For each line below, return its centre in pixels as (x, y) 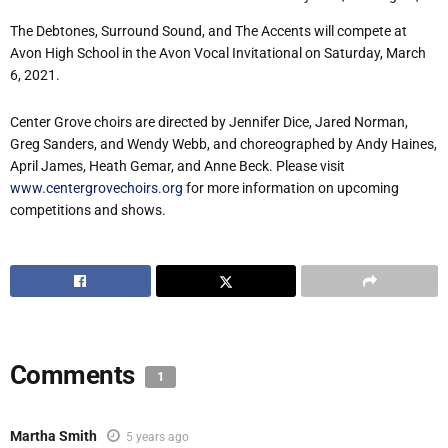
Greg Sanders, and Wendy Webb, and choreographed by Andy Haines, (223, 143)
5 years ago (157, 437)
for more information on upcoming (291, 187)
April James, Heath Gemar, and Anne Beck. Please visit (177, 165)
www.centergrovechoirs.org (96, 187)
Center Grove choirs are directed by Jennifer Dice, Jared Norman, (209, 121)
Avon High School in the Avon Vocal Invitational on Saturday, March (218, 53)
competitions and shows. (88, 209)
